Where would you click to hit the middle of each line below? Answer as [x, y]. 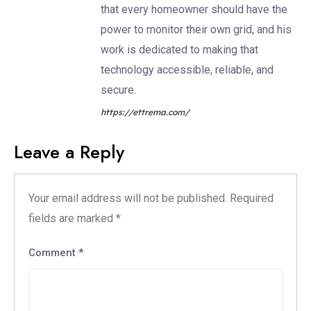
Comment [53, 253]
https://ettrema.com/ [145, 112]
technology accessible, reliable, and [187, 70]
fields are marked [72, 219]
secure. [118, 90]
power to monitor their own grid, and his [196, 30]
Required [252, 199]
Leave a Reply [69, 152]
